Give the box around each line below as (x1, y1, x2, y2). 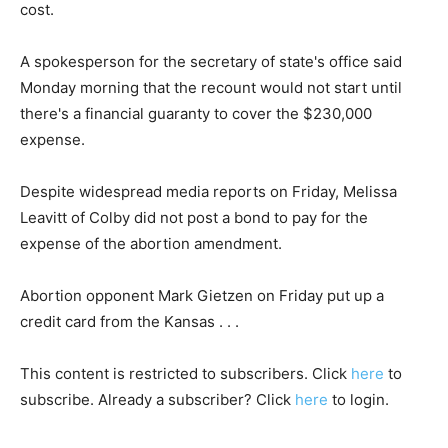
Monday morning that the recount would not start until (20, 78, 402, 97)
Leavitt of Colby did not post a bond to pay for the (20, 208, 368, 227)
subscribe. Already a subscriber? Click (20, 390, 295, 409)
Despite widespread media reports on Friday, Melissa (20, 182, 397, 201)
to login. (328, 390, 389, 409)
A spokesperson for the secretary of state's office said (20, 52, 402, 71)
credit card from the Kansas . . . (20, 312, 239, 331)
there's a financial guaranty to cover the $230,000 (20, 104, 372, 123)
